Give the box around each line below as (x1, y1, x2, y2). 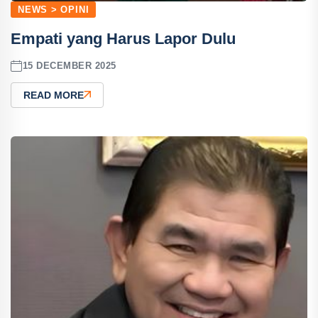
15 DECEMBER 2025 (22, 60, 116, 72)
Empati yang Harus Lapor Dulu (11, 29, 236, 48)
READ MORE (23, 89, 84, 101)
